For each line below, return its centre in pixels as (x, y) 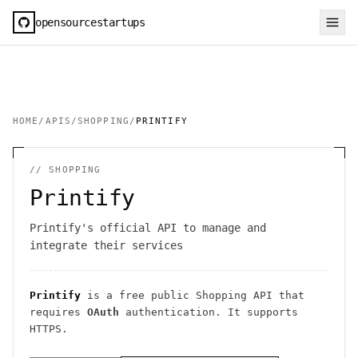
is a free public (138, 295)
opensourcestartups (90, 22)
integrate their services (106, 245)
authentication (167, 312)
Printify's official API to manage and (148, 228)
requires (58, 312)
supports (272, 312)
